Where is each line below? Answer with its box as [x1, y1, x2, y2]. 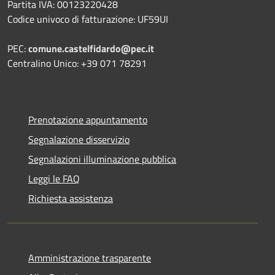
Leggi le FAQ [28, 171, 80, 186]
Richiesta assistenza [28, 190, 113, 206]
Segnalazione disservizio [28, 131, 130, 147]
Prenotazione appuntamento [28, 112, 147, 127]
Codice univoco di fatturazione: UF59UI [7, 11, 168, 26]
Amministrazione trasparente [28, 250, 151, 265]
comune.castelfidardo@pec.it [28, 41, 154, 56]
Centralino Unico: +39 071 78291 [7, 55, 147, 71]
